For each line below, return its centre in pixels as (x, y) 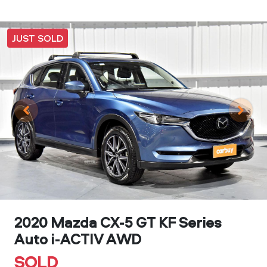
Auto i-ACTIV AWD (78, 239)
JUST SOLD (38, 38)
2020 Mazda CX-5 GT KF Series (118, 222)
